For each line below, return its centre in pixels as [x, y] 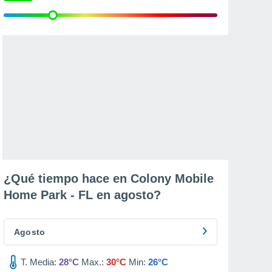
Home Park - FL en [59, 195]
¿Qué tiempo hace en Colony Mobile [109, 178]
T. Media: [39, 262]
